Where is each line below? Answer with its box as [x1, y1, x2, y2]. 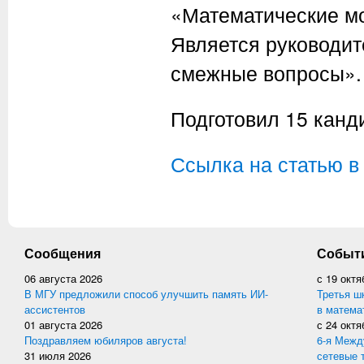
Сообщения [24, 244, 101, 262]
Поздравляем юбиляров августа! [24, 332, 187, 348]
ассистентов [24, 301, 85, 317]
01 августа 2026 [24, 317, 102, 332]
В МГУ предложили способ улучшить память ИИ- [24, 286, 268, 301]
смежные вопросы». [171, 58, 362, 87]
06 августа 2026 [24, 271, 102, 286]
